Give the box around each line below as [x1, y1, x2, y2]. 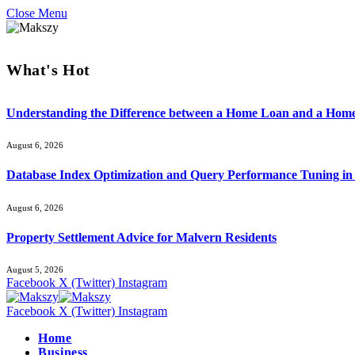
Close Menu [6, 6, 67, 20]
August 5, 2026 [6, 265, 63, 275]
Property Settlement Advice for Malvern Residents [6, 230, 277, 244]
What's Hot [6, 61, 90, 79]
